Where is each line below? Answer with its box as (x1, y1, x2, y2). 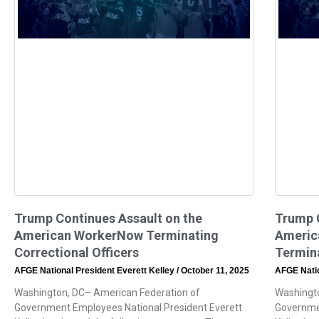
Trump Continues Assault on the (14, 210, 202, 226)
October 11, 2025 (179, 265, 249, 276)
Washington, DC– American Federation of (14, 286, 200, 298)
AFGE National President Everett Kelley (14, 265, 177, 276)
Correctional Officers (14, 244, 139, 260)
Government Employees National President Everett (14, 301, 242, 313)
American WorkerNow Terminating (14, 227, 219, 243)
